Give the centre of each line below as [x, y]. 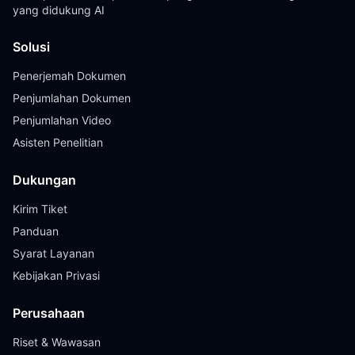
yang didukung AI [59, 10]
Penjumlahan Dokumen [72, 98]
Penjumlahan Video [62, 120]
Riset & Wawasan [57, 342]
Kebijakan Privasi [56, 275]
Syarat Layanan [53, 253]
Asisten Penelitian [58, 142]
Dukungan [44, 180]
